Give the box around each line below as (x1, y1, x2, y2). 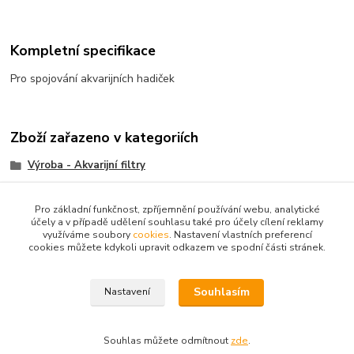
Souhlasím (193, 284, 250, 300)
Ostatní (27, 183, 69, 198)
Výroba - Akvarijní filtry (27, 157, 145, 172)
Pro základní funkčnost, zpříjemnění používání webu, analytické (34, 203, 320, 216)
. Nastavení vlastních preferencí (168, 228, 312, 241)
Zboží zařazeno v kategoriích (10, 127, 199, 147)
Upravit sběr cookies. (129, 300, 225, 314)
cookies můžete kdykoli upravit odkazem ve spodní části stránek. (28, 241, 326, 254)
